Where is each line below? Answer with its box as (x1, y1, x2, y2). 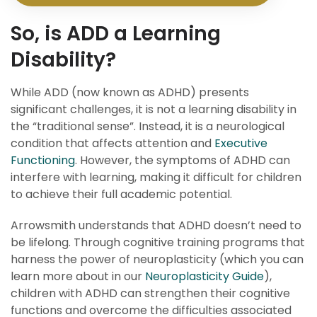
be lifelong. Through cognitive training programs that (11, 234, 305, 250)
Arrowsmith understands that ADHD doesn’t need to (11, 217, 301, 234)
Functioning (11, 152, 75, 168)
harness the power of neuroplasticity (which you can (11, 251, 304, 267)
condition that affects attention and (11, 135, 214, 151)
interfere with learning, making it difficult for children (11, 169, 301, 185)
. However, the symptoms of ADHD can (75, 152, 290, 168)
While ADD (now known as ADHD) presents (11, 84, 249, 100)
